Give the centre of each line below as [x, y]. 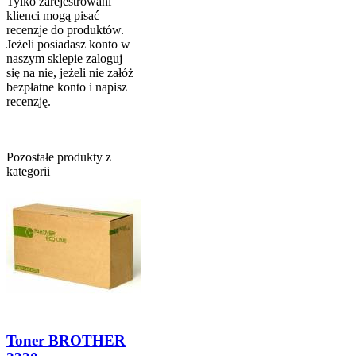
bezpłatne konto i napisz [67, 87]
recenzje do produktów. [65, 30]
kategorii [28, 172]
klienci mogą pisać [53, 16]
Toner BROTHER [66, 341]
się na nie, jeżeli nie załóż [70, 73]
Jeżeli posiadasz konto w [68, 44]
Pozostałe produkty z [59, 157]
